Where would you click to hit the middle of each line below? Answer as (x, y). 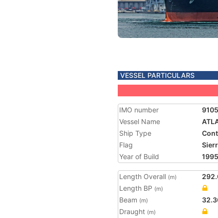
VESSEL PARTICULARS (157, 75)
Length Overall (144, 176)
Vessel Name (140, 121)
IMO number (139, 110)
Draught (133, 211)
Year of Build (139, 156)
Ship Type (135, 133)
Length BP (137, 188)
